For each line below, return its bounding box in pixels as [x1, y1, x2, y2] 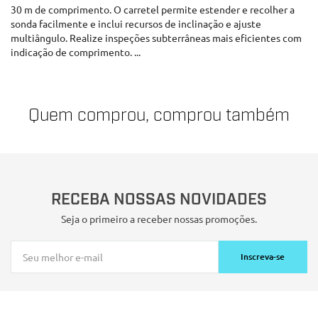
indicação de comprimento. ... [11, 45, 141, 58]
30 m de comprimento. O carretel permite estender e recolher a [11, 3, 295, 16]
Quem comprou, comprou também [28, 104, 290, 126]
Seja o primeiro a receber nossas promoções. [61, 212, 257, 226]
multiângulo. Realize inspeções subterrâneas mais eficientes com [11, 31, 302, 44]
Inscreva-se [241, 251, 285, 263]
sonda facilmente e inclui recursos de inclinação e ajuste [11, 17, 261, 30]
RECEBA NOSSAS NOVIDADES [51, 190, 267, 211]
